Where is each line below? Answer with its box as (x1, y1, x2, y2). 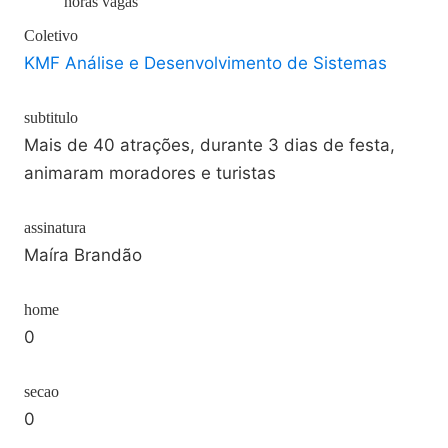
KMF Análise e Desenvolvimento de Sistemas (24, 53, 387, 73)
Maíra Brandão (24, 245, 142, 265)
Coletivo (24, 27, 78, 44)
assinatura (24, 219, 86, 236)
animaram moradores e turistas (24, 163, 276, 183)
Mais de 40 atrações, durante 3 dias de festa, (24, 135, 395, 155)
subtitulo (24, 109, 78, 126)
